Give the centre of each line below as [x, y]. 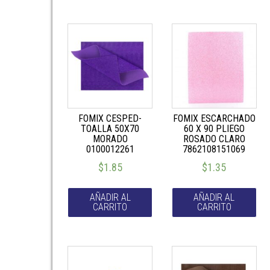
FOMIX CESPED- [110, 118]
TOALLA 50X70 [110, 128]
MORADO [110, 139]
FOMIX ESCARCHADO [214, 118]
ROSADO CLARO [214, 139]
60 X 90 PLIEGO [214, 128]
